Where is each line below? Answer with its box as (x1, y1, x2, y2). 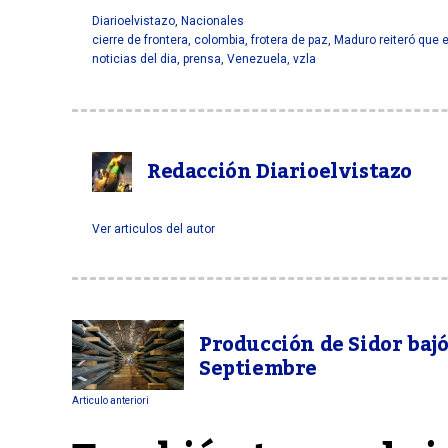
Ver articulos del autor (92, 221, 215, 236)
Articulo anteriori (72, 394, 149, 406)
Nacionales (181, 13, 244, 28)
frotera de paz (251, 32, 328, 47)
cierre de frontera (92, 32, 188, 47)
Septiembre (199, 348, 317, 389)
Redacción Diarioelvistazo (147, 151, 412, 192)
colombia (194, 32, 245, 47)
